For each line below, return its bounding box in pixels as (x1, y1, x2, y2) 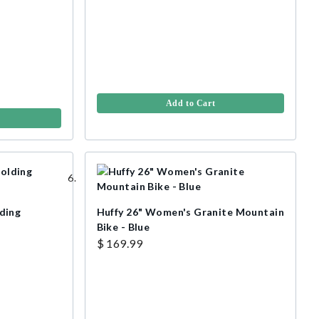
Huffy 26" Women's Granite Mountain (96, 206, 284, 218)
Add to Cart (165, 98, 216, 108)
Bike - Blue (96, 221, 150, 233)
